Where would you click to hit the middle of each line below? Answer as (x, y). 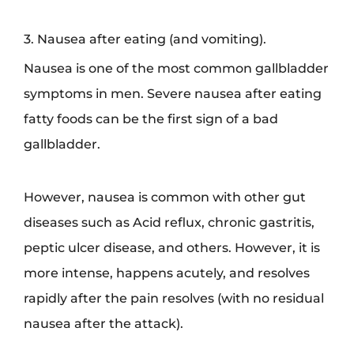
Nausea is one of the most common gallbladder (176, 68)
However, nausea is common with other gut (165, 197)
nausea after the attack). (104, 324)
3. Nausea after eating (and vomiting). (145, 39)
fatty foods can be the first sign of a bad (151, 119)
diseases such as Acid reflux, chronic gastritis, (169, 222)
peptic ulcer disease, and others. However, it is (172, 248)
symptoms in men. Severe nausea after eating (173, 94)
